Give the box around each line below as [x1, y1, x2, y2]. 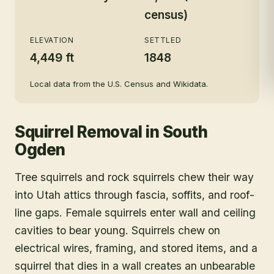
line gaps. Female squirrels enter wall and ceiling [15, 206, 256, 219]
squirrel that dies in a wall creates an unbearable [15, 259, 255, 272]
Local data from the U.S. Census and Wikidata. [30, 79, 208, 89]
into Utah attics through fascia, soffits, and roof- [15, 188, 254, 201]
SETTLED [144, 35, 182, 45]
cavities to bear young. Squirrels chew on [15, 224, 220, 237]
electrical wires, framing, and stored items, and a [15, 242, 257, 254]
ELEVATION [30, 35, 74, 45]
